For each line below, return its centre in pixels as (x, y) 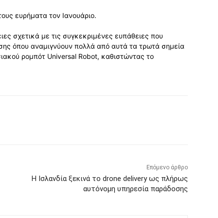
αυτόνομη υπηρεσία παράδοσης (135, 189)
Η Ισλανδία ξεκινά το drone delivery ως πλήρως (109, 179)
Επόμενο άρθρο (167, 168)
